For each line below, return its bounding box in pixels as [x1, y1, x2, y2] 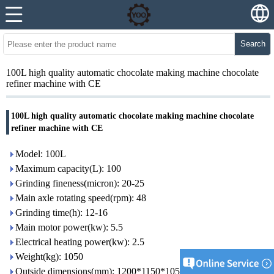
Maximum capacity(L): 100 [15, 163, 121, 174]
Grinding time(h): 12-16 [15, 207, 108, 218]
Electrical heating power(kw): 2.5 [15, 237, 144, 247]
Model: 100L [15, 149, 66, 159]
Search [240, 39, 265, 48]
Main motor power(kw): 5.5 [15, 222, 123, 232]
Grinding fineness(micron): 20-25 [15, 178, 144, 188]
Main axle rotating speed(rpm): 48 [15, 193, 146, 203]
